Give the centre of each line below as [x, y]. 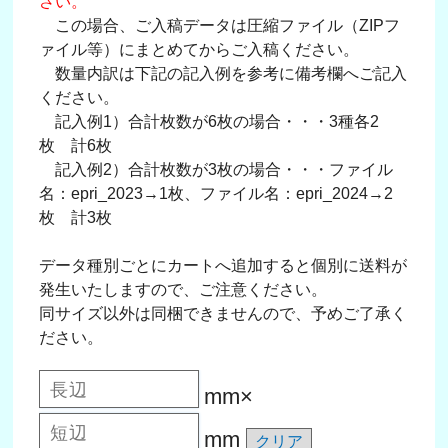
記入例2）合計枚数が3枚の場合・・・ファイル [216, 169]
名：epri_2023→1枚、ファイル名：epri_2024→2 [216, 193]
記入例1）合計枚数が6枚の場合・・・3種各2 [209, 121]
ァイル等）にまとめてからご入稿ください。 [199, 49]
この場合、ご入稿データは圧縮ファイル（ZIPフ [220, 25]
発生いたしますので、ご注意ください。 [183, 289]
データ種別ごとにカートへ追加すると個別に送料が [223, 265]
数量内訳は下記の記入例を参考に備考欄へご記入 [223, 73]
